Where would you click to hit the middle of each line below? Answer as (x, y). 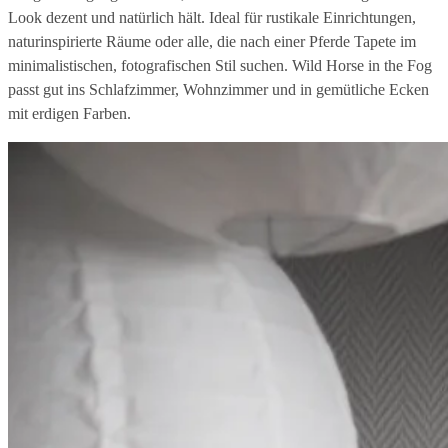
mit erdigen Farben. (69, 113)
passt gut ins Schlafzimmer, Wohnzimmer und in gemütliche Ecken (218, 89)
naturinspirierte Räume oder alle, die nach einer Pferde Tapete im (212, 41)
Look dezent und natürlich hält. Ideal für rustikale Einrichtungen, (212, 17)
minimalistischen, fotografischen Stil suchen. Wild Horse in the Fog (220, 65)
